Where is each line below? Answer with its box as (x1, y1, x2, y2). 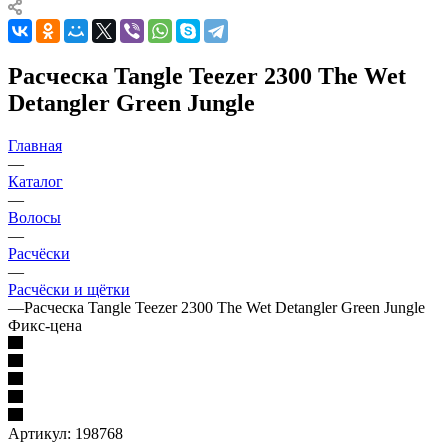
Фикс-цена (8, 316, 82, 334)
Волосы (8, 208, 61, 226)
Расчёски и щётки (8, 280, 130, 298)
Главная (8, 136, 62, 154)
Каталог (8, 172, 63, 190)
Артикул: (8, 424, 71, 442)
